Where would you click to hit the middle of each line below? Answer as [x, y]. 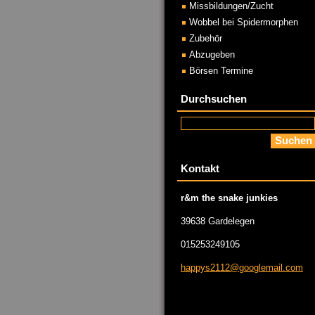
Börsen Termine [221, 71]
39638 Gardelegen [218, 221]
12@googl [240, 268]
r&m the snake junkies [229, 198]
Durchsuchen [214, 99]
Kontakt [200, 168]
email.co [278, 268]
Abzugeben [212, 54]
